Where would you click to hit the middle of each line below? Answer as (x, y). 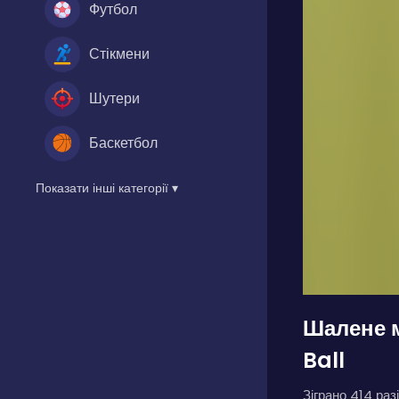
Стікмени (119, 53)
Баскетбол (123, 142)
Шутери (114, 98)
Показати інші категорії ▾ (107, 187)
